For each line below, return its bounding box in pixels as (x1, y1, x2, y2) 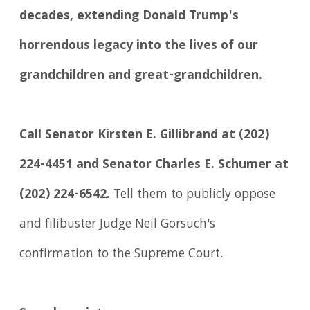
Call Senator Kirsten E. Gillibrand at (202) (19, 125, 270, 147)
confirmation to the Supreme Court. (19, 244, 224, 266)
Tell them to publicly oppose (110, 185, 276, 206)
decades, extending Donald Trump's (19, 6, 239, 28)
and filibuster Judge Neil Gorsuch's (19, 215, 216, 236)
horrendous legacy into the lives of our (19, 36, 259, 57)
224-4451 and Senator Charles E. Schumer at (19, 155, 289, 176)
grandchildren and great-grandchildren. (19, 66, 263, 87)
